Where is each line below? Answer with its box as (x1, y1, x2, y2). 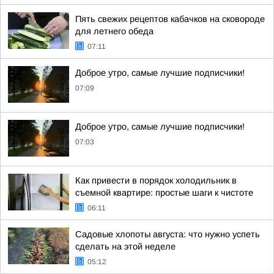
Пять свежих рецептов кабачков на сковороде (75, 14, 265, 24)
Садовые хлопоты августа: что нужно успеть (75, 229, 260, 239)
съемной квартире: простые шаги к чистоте (75, 188, 253, 198)
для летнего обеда (75, 26, 154, 36)
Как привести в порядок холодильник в (75, 176, 237, 185)
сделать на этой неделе (75, 242, 176, 251)
